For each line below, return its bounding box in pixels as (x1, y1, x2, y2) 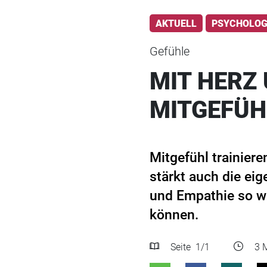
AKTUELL (156, 17, 197, 29)
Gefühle (150, 44, 190, 59)
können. (150, 207, 198, 223)
